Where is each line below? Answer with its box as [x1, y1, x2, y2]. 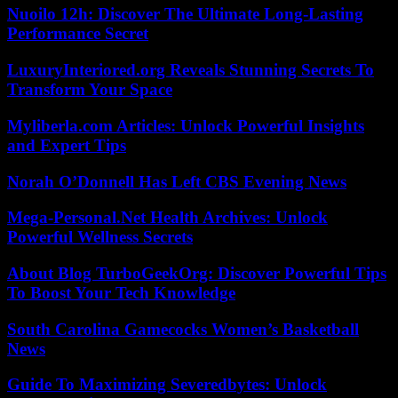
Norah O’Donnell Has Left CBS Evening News [7, 171, 346, 191]
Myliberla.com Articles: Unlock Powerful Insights [7, 115, 364, 135]
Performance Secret [7, 24, 148, 44]
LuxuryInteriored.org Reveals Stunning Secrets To [7, 60, 374, 80]
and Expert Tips [7, 135, 126, 155]
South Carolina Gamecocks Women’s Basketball [7, 319, 359, 338]
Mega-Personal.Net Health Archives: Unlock [7, 208, 328, 227]
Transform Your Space [7, 80, 172, 99]
